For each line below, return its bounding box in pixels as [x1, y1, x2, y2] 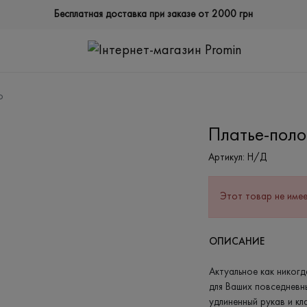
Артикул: [208, 153, 245, 164]
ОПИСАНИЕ [209, 236, 265, 247]
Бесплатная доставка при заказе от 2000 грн [54, 9, 253, 20]
